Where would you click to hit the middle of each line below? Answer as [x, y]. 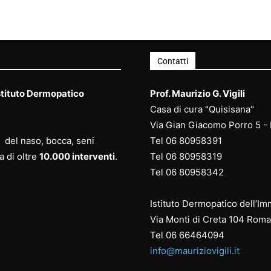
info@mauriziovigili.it [195, 251]
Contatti [173, 61]
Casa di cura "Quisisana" [202, 109]
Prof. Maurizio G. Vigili [198, 94]
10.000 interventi [77, 157]
